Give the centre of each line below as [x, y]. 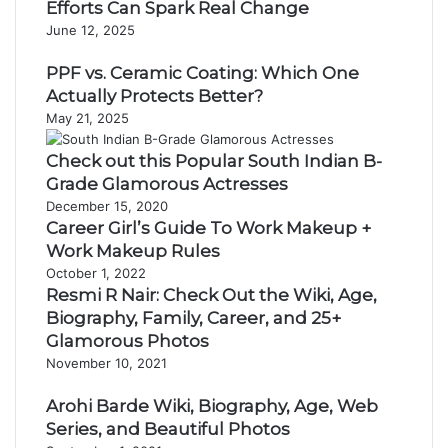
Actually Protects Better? [154, 96]
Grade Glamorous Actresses [167, 184]
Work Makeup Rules [133, 251]
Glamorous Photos [127, 341]
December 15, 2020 [107, 206]
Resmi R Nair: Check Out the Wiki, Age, [211, 295]
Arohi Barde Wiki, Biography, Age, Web [212, 406]
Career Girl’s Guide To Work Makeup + [208, 228]
